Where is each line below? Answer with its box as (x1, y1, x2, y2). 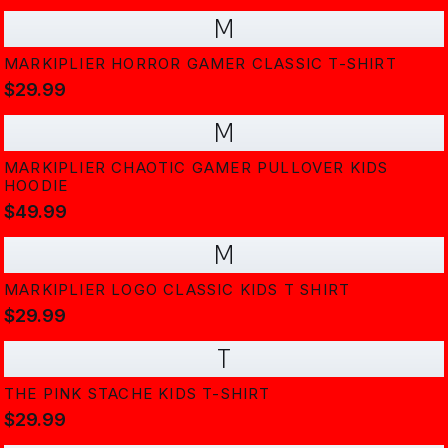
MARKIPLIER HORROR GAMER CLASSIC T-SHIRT (4, 54, 397, 73)
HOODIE (4, 176, 69, 195)
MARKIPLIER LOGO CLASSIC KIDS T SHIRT (4, 280, 351, 299)
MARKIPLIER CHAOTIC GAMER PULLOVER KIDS (4, 158, 389, 177)
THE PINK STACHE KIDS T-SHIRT (4, 384, 271, 403)
